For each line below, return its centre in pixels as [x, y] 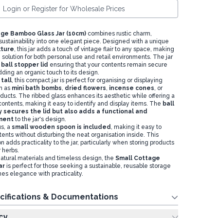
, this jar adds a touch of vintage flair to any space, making [94, 49]
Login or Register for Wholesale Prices [64, 9]
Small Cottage [137, 158]
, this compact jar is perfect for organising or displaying [87, 80]
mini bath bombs [36, 88]
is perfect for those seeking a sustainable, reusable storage [88, 166]
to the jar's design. [42, 119]
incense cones [131, 88]
